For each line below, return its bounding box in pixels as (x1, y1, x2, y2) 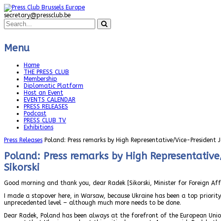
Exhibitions (24, 124, 53, 131)
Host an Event (24, 89, 63, 97)
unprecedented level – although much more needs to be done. (4, 199, 181, 206)
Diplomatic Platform (24, 82, 83, 90)
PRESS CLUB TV (24, 117, 66, 124)
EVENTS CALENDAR (24, 96, 75, 104)
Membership (24, 75, 57, 83)
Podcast (24, 110, 46, 117)
